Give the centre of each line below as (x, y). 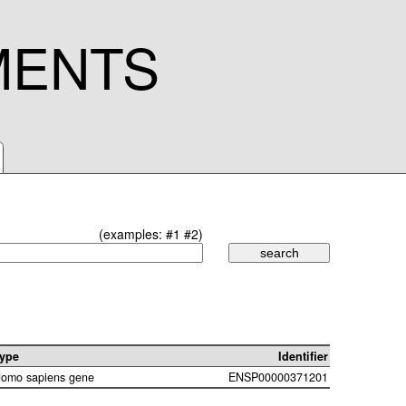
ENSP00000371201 (278, 377)
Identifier (303, 357)
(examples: (132, 234)
